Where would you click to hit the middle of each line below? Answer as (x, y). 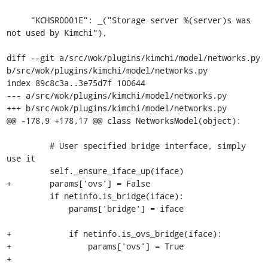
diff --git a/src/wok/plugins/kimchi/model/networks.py (133, 57)
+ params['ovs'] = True (95, 246)
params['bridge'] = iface (37, 208)
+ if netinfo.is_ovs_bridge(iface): (114, 233)
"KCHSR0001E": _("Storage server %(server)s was (18, 20)
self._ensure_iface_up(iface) (28, 170)
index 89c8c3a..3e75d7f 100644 (76, 83)
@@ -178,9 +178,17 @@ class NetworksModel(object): (124, 120)
